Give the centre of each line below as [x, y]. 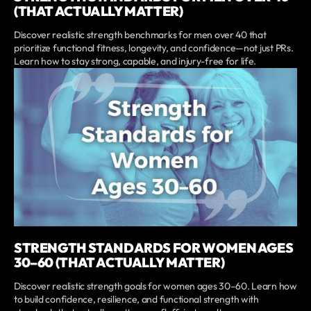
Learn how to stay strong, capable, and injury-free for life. [135, 61]
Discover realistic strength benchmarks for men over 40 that [140, 35]
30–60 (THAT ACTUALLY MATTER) [119, 262]
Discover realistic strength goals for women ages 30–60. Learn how [155, 286]
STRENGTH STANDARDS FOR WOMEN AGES [154, 247]
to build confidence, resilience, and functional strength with [136, 299]
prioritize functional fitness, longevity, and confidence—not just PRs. [154, 48]
